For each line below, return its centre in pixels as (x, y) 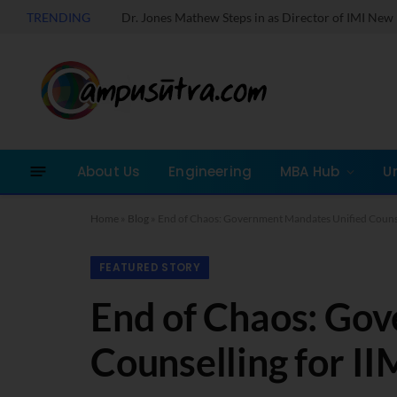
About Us (109, 171)
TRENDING (58, 17)
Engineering (210, 171)
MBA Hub (310, 171)
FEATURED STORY (150, 267)
